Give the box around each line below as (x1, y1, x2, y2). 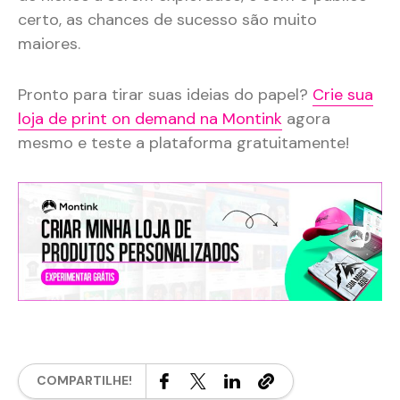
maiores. (18, 33, 80, 55)
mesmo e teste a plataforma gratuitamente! (18, 132, 349, 154)
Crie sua (312, 84, 373, 106)
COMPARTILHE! (37, 372, 132, 389)
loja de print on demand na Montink (18, 108, 282, 130)
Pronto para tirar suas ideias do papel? (18, 84, 312, 106)
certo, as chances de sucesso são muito (18, 9, 317, 31)
